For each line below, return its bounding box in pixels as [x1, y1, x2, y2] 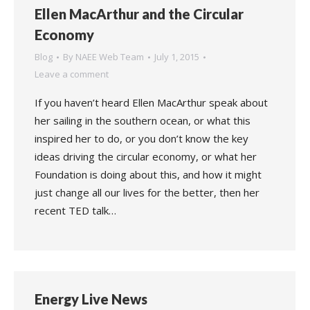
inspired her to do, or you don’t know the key [35, 131, 248, 145]
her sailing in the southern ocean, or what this [35, 113, 250, 127]
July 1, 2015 [154, 51, 199, 63]
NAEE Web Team [75, 51, 144, 63]
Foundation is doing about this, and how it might [35, 167, 262, 181]
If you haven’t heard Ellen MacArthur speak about [35, 95, 268, 109]
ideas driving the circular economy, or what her [35, 149, 257, 163]
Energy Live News [35, 291, 147, 307]
